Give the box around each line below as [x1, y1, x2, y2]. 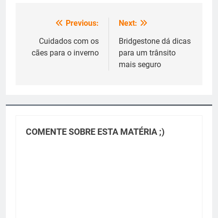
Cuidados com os [39, 36, 99, 46]
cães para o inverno [32, 48, 99, 57]
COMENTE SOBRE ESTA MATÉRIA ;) [26, 127, 164, 137]
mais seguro [119, 60, 161, 69]
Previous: [66, 18, 99, 28]
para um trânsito [119, 48, 176, 57]
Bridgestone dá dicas [119, 36, 191, 46]
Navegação [25, 19, 84, 33]
